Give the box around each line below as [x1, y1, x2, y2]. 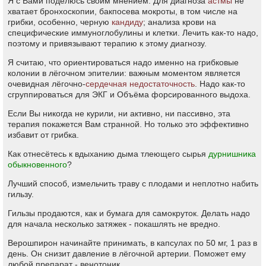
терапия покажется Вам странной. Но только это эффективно [8, 119, 249, 129]
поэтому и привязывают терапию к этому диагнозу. [8, 39, 207, 48]
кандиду [112, 17, 143, 27]
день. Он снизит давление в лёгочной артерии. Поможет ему [8, 249, 246, 258]
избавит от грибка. [8, 130, 79, 140]
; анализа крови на [143, 17, 216, 27]
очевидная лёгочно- [8, 79, 85, 88]
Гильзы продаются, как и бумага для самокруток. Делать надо [8, 208, 250, 218]
